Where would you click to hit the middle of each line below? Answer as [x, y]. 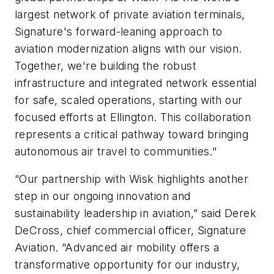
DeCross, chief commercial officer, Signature [131, 231]
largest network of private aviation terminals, [130, 14]
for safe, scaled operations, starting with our [129, 100]
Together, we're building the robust [106, 65]
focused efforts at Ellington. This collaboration [133, 117]
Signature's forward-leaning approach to [119, 31]
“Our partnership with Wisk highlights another [131, 179]
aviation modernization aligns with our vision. [128, 48]
